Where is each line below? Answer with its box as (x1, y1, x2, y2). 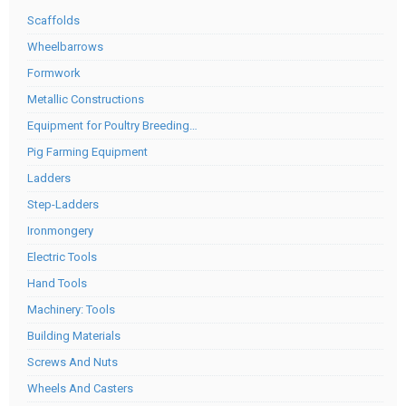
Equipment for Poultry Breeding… (27, 119, 198, 132)
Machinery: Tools (27, 303, 115, 316)
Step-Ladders (27, 198, 99, 211)
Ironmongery (27, 224, 93, 237)
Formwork (27, 66, 81, 80)
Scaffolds (27, 14, 80, 27)
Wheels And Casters (27, 382, 133, 395)
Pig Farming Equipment (27, 145, 148, 159)
